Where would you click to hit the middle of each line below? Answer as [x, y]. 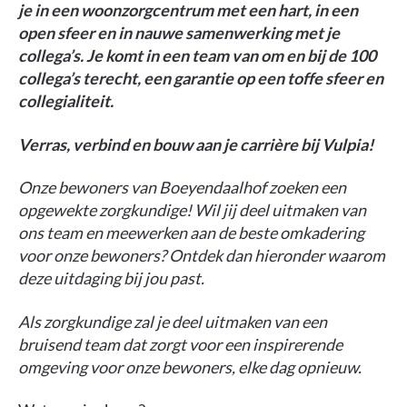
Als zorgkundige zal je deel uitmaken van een [173, 321]
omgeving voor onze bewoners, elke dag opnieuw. [190, 367]
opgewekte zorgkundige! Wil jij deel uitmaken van [192, 210]
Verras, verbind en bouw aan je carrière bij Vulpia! [196, 144]
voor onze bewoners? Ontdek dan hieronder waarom [202, 256]
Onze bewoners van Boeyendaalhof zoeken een [182, 188]
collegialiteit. [66, 101]
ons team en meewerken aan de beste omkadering [191, 233]
